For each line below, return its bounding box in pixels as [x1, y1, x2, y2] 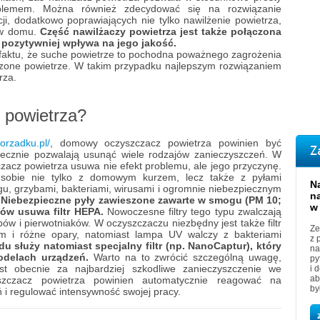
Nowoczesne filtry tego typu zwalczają [103, 206, 282, 217]
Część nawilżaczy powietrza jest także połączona [39, 26, 282, 37]
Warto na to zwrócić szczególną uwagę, [93, 251, 282, 263]
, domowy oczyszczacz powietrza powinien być [49, 137, 281, 149]
